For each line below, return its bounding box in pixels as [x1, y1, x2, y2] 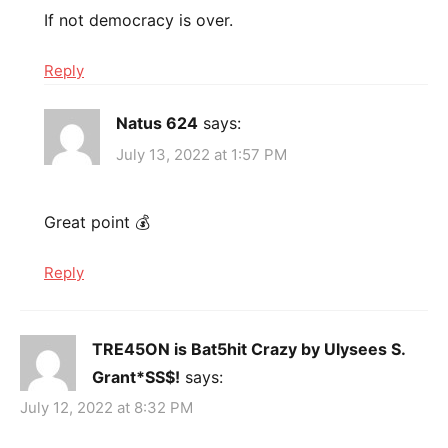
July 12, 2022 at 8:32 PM [20, 398, 193, 418]
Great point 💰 [44, 211, 150, 232]
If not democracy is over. [44, 10, 233, 31]
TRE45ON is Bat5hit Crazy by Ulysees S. [92, 338, 405, 359]
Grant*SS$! [92, 366, 180, 387]
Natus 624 [116, 113, 198, 134]
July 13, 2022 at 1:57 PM [116, 144, 287, 164]
